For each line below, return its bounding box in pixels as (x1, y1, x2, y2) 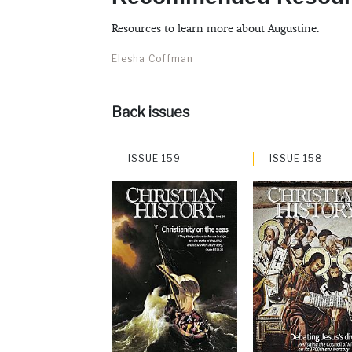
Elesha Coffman (112, 53, 193, 65)
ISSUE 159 (128, 152, 181, 165)
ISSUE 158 (269, 152, 323, 165)
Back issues (112, 104, 189, 121)
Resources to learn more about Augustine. (112, 22, 320, 37)
